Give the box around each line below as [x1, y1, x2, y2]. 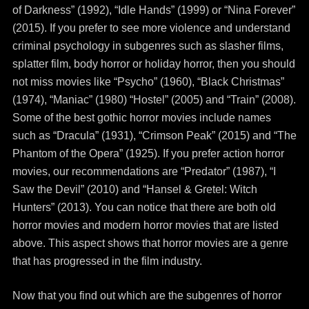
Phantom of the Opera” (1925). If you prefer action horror [12, 148, 284, 159]
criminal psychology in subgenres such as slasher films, [12, 40, 283, 52]
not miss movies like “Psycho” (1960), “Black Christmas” [12, 76, 284, 88]
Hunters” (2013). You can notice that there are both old [12, 201, 276, 213]
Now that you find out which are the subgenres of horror [12, 290, 281, 301]
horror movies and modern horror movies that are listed [12, 219, 279, 231]
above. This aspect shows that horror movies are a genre [12, 237, 288, 249]
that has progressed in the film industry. [12, 255, 202, 267]
